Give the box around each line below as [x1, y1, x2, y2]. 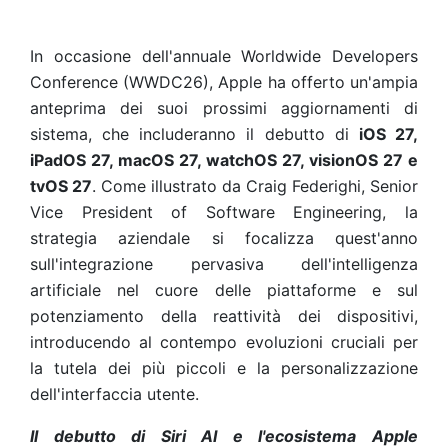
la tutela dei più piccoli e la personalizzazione [30, 358, 418, 378]
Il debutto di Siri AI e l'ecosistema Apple [30, 426, 418, 446]
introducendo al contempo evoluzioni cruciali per [30, 332, 418, 352]
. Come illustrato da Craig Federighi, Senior [92, 176, 418, 196]
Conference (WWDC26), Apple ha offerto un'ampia [30, 72, 418, 92]
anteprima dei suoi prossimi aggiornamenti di [30, 98, 418, 118]
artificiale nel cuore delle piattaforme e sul [30, 280, 418, 300]
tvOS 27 [30, 176, 92, 196]
